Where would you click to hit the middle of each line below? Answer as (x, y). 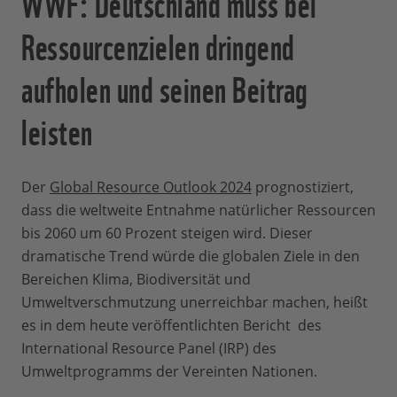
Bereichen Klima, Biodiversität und (136, 280)
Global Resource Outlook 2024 (151, 187)
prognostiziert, (303, 187)
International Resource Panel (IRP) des (149, 349)
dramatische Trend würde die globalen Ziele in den (191, 257)
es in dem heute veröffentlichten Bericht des (171, 326)
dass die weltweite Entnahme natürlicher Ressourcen (198, 210)
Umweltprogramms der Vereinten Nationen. (171, 372)
